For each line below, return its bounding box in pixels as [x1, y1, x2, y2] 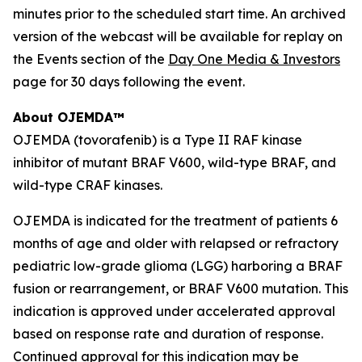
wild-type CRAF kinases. [13, 177, 162, 193]
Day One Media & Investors [168, 51, 340, 67]
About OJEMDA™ [13, 109, 124, 125]
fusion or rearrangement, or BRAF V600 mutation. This [13, 280, 348, 297]
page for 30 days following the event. [13, 74, 245, 90]
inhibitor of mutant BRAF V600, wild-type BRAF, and [13, 154, 336, 170]
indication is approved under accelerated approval [13, 303, 335, 319]
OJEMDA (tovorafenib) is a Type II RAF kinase [13, 132, 302, 148]
